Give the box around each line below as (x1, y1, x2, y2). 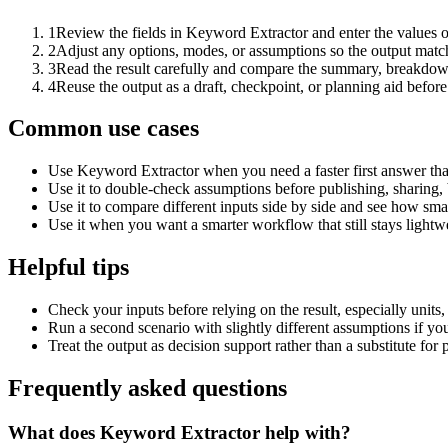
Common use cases (8, 115, 199, 142)
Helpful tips (8, 254, 129, 281)
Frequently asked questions (8, 375, 287, 402)
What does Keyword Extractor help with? (8, 421, 351, 443)
